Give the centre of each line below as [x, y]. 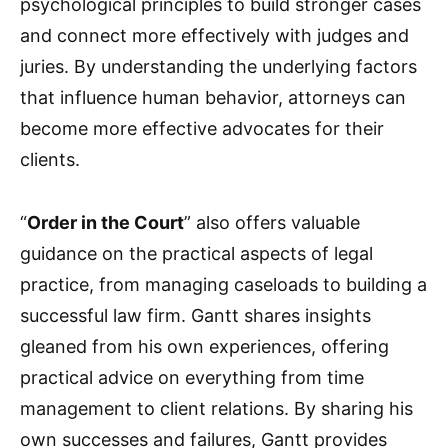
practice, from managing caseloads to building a [223, 284]
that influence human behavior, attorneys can [213, 97]
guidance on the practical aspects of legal [196, 253]
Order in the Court [105, 222]
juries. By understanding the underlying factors [218, 66]
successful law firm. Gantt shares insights [195, 315]
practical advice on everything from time [192, 377]
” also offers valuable [272, 222]
